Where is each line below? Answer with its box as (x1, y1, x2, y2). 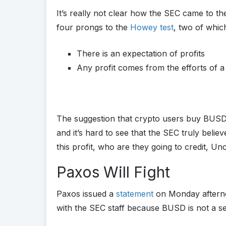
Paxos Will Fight (56, 162, 170, 181)
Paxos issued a (56, 188, 116, 199)
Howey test (130, 22, 174, 32)
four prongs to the (56, 22, 130, 32)
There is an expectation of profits (77, 48, 205, 59)
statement (116, 188, 153, 199)
